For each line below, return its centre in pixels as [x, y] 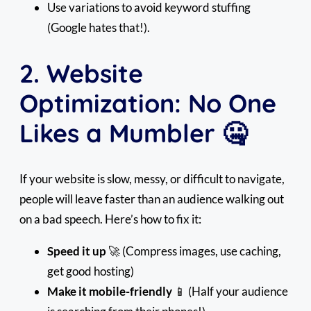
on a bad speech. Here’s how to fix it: [110, 219]
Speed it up [77, 251]
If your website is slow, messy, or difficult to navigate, [152, 178]
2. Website [81, 73]
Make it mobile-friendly [110, 291]
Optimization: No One [148, 103]
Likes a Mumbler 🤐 [133, 133]
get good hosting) [91, 271]
